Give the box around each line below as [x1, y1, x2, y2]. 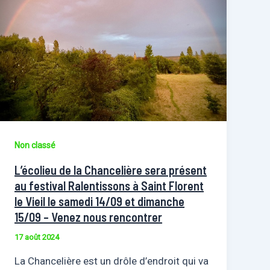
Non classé [14, 140, 56, 151]
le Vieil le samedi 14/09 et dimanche [14, 194, 185, 209]
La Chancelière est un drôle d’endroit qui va [14, 254, 209, 267]
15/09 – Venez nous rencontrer [14, 210, 163, 225]
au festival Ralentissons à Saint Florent [14, 178, 204, 193]
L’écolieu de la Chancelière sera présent [14, 163, 207, 178]
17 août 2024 [14, 233, 60, 242]
